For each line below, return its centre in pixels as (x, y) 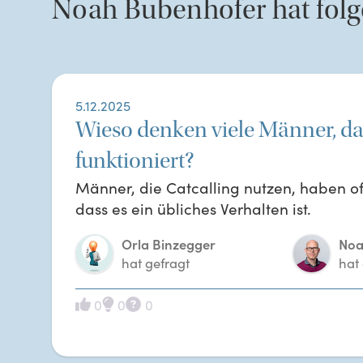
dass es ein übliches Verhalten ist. (193, 208)
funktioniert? (135, 161)
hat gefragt (155, 262)
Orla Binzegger (168, 243)
